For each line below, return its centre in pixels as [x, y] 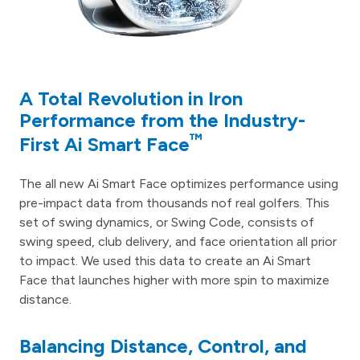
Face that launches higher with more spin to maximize [174, 280]
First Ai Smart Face [104, 145]
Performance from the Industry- [162, 121]
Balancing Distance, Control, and [163, 346]
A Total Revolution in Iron [131, 99]
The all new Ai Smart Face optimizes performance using [179, 184]
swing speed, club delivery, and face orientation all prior [178, 242]
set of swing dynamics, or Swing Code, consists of [167, 223]
